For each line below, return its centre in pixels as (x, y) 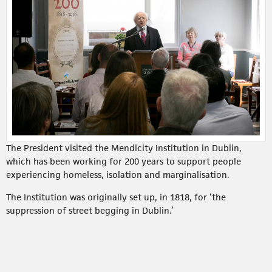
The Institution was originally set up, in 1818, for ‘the (116, 197)
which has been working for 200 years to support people (124, 161)
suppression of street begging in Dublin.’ (90, 211)
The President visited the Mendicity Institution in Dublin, (124, 148)
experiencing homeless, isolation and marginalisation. (118, 175)
